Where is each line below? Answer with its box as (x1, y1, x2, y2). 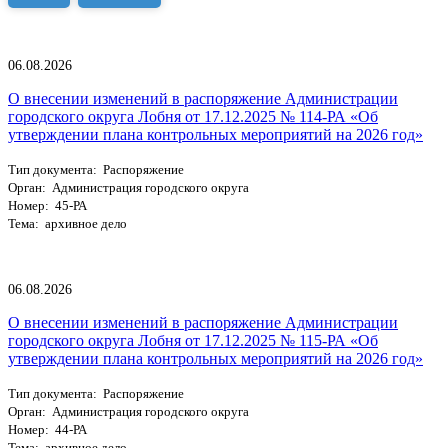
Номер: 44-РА (8, 421, 87, 437)
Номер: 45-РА (8, 197, 87, 213)
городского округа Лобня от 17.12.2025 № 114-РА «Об (8, 107, 378, 125)
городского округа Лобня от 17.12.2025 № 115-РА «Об (8, 331, 378, 349)
